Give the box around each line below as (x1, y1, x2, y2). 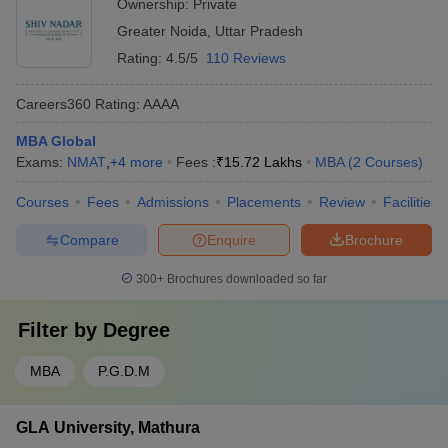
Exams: (16, 154, 67, 170)
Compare (59, 231, 119, 248)
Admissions (137, 194, 209, 210)
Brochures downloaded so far (164, 272, 327, 286)
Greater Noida (117, 23, 207, 39)
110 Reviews (206, 50, 286, 66)
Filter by (18, 319, 103, 341)
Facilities (383, 194, 438, 210)
